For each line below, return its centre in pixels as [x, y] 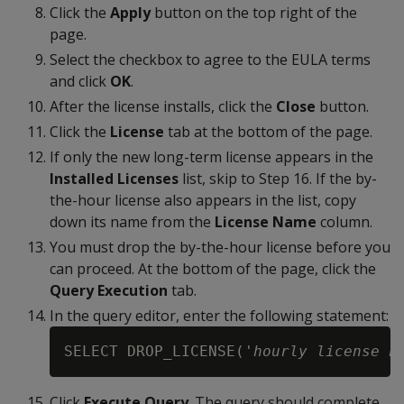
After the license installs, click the [163, 106]
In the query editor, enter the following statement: [219, 316]
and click [80, 81]
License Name [266, 222]
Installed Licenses [114, 179]
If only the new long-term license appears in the [211, 157]
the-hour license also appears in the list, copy [203, 200]
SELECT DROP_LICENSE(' [159, 351]
